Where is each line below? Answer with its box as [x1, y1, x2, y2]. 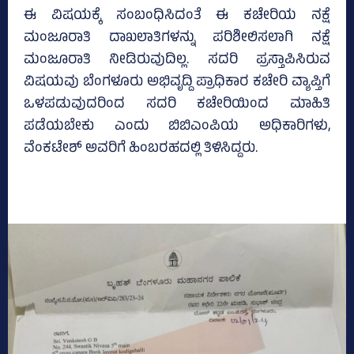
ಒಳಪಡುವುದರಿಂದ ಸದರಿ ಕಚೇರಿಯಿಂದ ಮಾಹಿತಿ [24, 92, 330, 117]
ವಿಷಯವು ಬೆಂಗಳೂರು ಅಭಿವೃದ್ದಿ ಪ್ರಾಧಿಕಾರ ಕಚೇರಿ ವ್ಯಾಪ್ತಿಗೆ [24, 70, 330, 95]
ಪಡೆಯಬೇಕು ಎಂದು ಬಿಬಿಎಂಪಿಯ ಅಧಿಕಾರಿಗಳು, [24, 115, 330, 139]
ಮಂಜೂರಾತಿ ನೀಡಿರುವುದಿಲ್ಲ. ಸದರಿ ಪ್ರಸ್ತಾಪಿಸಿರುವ [24, 48, 330, 73]
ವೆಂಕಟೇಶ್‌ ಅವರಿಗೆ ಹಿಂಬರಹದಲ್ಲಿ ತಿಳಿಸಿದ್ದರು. [24, 137, 258, 161]
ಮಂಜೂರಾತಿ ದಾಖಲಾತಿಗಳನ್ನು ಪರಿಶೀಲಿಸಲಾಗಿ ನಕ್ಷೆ [24, 26, 330, 51]
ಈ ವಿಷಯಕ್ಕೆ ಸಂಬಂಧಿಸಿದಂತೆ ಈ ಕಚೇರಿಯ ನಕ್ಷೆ [24, 4, 330, 28]
